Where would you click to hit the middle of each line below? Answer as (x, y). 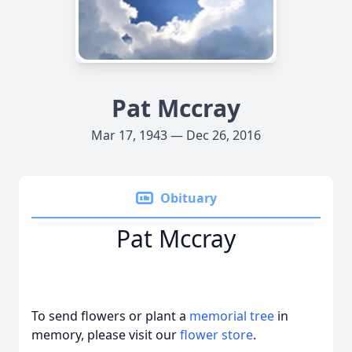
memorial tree (232, 316)
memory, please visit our (106, 335)
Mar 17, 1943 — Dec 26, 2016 (176, 135)
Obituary (189, 198)
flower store (216, 335)
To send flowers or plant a (110, 316)
